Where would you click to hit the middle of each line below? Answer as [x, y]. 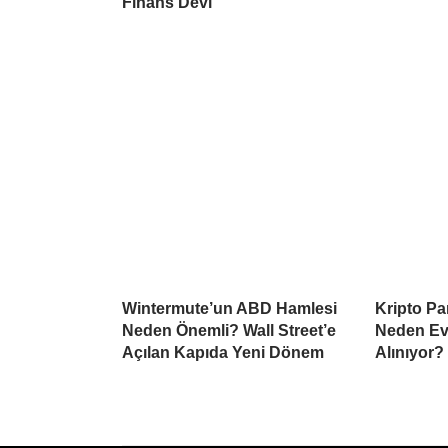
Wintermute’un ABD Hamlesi [229, 308]
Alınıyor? [409, 352]
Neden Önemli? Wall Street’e [229, 330]
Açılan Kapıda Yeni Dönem [223, 352]
